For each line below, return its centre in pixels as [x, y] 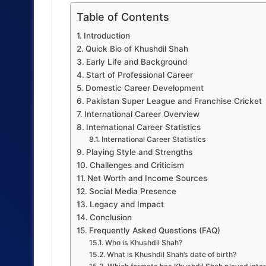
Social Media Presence [132, 191]
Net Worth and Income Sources [147, 178]
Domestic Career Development [144, 88]
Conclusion [110, 218]
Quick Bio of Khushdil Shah [137, 49]
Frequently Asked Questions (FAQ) [154, 231]
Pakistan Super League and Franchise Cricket [174, 101]
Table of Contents [123, 17]
